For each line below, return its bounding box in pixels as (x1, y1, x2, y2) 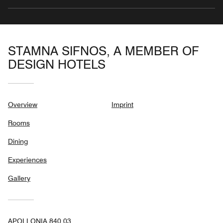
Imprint (111, 101, 133, 109)
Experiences (8, 156, 47, 164)
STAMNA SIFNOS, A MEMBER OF (8, 43, 199, 59)
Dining (8, 137, 28, 146)
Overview (8, 101, 37, 109)
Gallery (8, 174, 30, 183)
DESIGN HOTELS (8, 57, 106, 72)
